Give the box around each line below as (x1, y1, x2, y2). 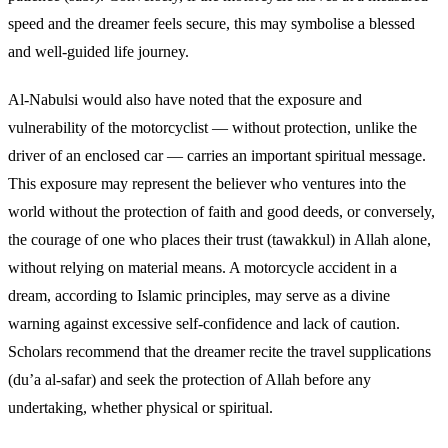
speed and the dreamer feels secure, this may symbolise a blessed (8, 14, 415, 32)
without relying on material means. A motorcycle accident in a (8, 258, 397, 276)
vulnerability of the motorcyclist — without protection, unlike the (8, 118, 417, 136)
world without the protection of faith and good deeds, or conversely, (8, 202, 435, 220)
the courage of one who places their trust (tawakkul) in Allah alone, (8, 230, 431, 248)
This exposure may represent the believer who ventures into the (8, 174, 406, 192)
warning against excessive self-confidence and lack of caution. (8, 314, 400, 332)
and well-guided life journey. (8, 42, 189, 60)
